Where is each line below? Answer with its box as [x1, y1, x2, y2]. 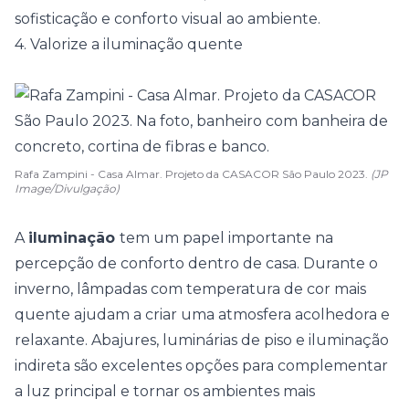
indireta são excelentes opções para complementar [15, 357, 388, 374]
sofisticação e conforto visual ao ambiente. [15, 10, 320, 27]
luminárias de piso [163, 331, 292, 349]
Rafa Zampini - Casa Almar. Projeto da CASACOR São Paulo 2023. [15, 167, 371, 181]
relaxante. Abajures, [15, 331, 163, 349]
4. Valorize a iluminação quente [15, 36, 243, 53]
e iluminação [292, 331, 389, 349]
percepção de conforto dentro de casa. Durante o [15, 255, 378, 272]
